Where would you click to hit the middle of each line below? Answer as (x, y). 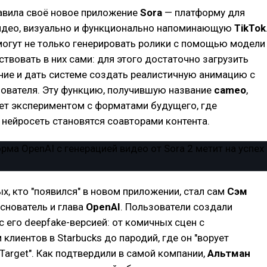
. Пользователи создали (176, 207)
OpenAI (103, 207)
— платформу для (205, 13)
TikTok (250, 28)
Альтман (229, 253)
